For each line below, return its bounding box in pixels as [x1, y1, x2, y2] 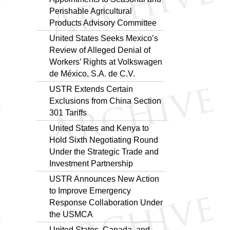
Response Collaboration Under [49, 198, 163, 207]
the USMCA [49, 209, 93, 219]
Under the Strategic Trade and [49, 147, 159, 156]
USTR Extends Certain [49, 84, 133, 93]
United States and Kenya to [49, 123, 149, 132]
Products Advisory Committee [49, 18, 157, 27]
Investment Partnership [49, 159, 133, 168]
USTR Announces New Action [49, 174, 159, 183]
